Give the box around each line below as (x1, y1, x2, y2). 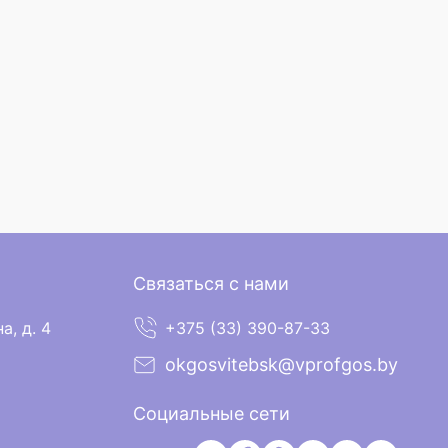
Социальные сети (133, 403, 290, 424)
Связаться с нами (133, 273, 289, 294)
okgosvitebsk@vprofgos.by (165, 354, 398, 375)
